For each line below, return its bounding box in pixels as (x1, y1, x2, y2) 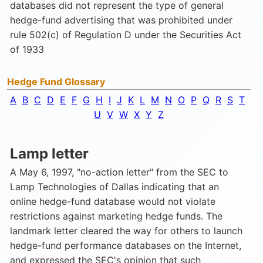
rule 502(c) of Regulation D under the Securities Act (10, 29, 241, 41)
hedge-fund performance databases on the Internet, (10, 240, 241, 251)
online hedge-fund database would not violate (10, 195, 215, 207)
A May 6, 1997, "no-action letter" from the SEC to (10, 166, 228, 178)
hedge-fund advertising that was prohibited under (10, 14, 232, 26)
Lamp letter (10, 145, 89, 162)
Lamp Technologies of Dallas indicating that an (10, 181, 219, 193)
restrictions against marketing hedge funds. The (10, 210, 222, 222)
